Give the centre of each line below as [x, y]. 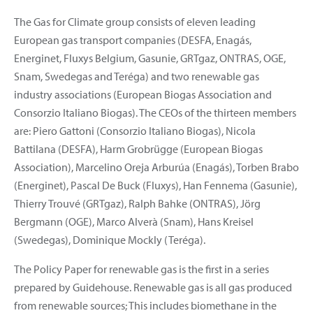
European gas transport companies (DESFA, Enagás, [133, 39]
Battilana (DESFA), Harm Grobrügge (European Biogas [138, 148]
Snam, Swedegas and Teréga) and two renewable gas [137, 76]
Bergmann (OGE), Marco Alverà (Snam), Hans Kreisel [134, 221]
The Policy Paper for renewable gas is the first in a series [141, 269]
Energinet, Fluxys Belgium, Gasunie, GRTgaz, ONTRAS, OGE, [150, 58]
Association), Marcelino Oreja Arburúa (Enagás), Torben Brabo [156, 167]
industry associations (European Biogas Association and [143, 94]
